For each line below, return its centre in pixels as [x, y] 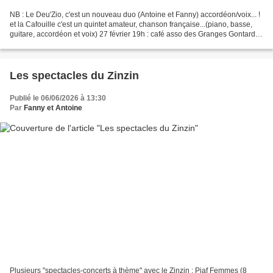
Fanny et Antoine [53, 108]
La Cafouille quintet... [45, 44]
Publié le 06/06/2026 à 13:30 [58, 98]
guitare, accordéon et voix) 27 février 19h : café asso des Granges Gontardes [136, 34]
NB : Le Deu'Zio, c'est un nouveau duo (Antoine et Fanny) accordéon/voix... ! [135, 14]
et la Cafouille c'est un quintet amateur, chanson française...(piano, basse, [131, 24]
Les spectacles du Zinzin [74, 75]
